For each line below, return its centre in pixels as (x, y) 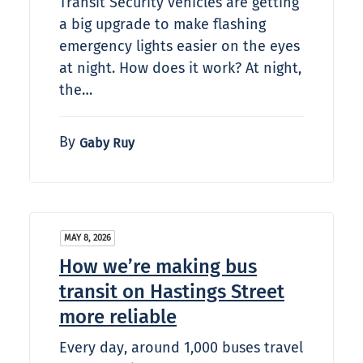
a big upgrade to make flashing (162, 25)
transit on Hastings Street (172, 292)
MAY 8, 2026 (88, 238)
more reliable (118, 317)
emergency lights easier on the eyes (179, 47)
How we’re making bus (158, 267)
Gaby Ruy (107, 143)
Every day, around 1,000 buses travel (181, 348)
